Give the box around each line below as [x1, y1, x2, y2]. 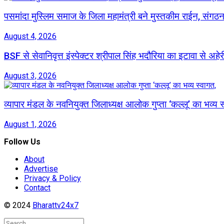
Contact [24, 183, 50, 193]
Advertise [24, 164, 58, 174]
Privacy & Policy [24, 173, 81, 183]
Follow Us [4, 137, 40, 147]
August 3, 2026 [4, 70, 56, 80]
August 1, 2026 [4, 119, 56, 129]
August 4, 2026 [4, 31, 56, 41]
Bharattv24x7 [32, 200, 78, 210]
